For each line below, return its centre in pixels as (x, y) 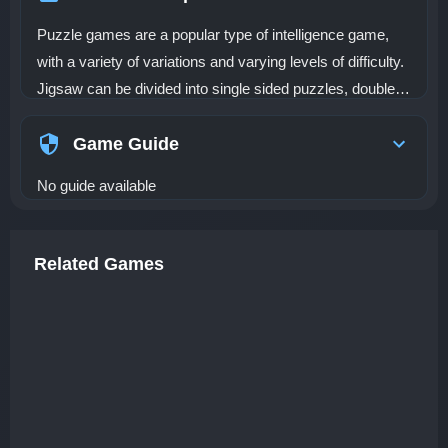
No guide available (96, 185)
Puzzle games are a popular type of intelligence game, (213, 34)
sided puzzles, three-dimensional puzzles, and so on (207, 115)
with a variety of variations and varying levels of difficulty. (220, 61)
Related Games (99, 264)
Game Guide (126, 144)
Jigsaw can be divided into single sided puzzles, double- (218, 88)
